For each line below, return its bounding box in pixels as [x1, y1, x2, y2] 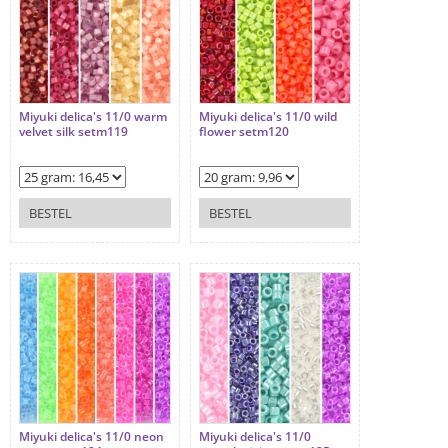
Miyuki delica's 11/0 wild [199, 108, 337, 126]
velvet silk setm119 [19, 123, 128, 141]
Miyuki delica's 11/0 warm [19, 108, 167, 126]
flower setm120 [199, 123, 289, 141]
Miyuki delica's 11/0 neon [19, 428, 164, 446]
